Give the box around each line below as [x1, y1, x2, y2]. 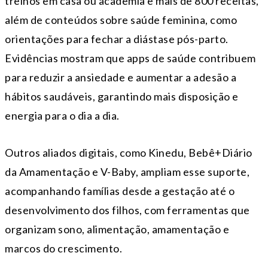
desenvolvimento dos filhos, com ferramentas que [5, 203, 250, 217]
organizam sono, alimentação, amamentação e [5, 222, 229, 236]
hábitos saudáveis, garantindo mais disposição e [5, 89, 239, 103]
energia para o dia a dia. [5, 108, 120, 122]
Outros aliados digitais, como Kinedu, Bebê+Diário [5, 145, 252, 159]
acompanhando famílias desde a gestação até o [5, 184, 234, 197]
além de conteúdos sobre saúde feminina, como [5, 13, 237, 26]
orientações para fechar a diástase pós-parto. [5, 32, 229, 45]
